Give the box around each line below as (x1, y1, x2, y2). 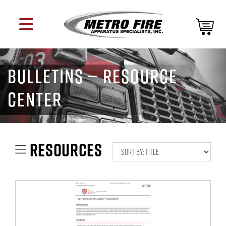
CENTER (8, 85, 62, 112)
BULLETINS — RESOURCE (8, 62, 178, 89)
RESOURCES (26, 137, 102, 162)
